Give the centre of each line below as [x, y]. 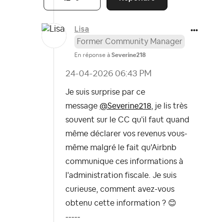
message [83, 106]
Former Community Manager [130, 42]
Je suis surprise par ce [105, 92]
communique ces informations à [124, 162]
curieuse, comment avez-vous [120, 190]
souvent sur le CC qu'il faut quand [127, 120]
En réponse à [93, 55]
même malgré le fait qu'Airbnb [121, 148]
